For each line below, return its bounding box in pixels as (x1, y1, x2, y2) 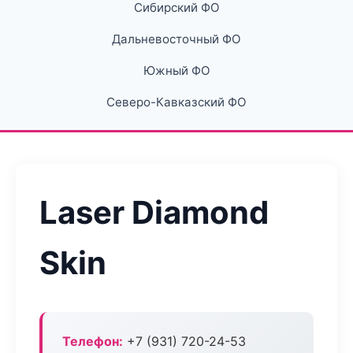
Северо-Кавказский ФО (106, 95, 247, 110)
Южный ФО (143, 63, 210, 78)
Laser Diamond (39, 193, 269, 232)
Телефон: (62, 333, 123, 349)
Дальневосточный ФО (112, 32, 241, 46)
